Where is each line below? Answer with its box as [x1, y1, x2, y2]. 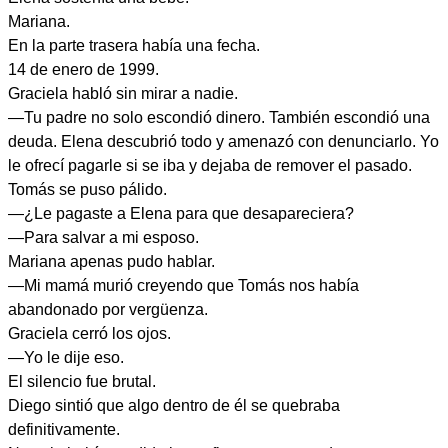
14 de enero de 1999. [8, 61, 159, 78]
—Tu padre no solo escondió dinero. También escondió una [8, 109, 430, 126]
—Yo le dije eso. [8, 349, 124, 366]
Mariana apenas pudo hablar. [8, 253, 215, 270]
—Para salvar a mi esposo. [8, 229, 199, 246]
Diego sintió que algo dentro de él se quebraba [8, 397, 340, 414]
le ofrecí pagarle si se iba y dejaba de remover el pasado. [8, 157, 412, 174]
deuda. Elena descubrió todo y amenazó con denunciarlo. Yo [8, 133, 439, 150]
